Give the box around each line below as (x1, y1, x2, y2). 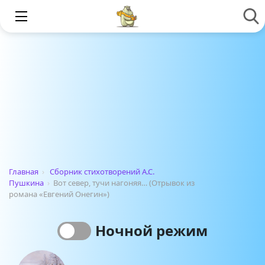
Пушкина (9, 177, 44, 188)
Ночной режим (95, 221, 208, 240)
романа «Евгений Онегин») (9, 189, 109, 199)
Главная (9, 166, 38, 177)
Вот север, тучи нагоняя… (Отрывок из (53, 177, 195, 188)
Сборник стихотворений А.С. (50, 166, 154, 177)
